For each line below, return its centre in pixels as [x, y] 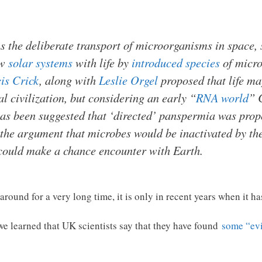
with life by [102, 63]
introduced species [176, 63]
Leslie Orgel [128, 80]
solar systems [40, 63]
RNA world [222, 98]
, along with [69, 80]
